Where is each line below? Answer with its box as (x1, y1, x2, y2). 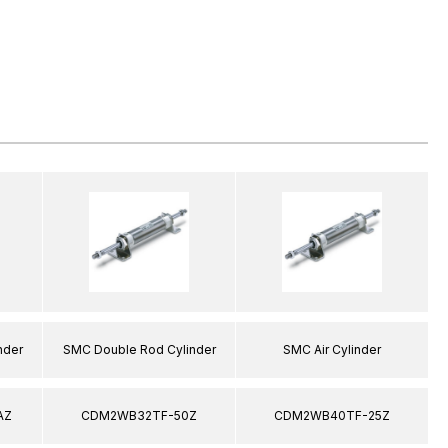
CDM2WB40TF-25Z (274, 407, 390, 423)
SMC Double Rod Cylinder (62, 341, 216, 357)
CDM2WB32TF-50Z (81, 407, 197, 423)
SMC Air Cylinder (283, 341, 381, 357)
